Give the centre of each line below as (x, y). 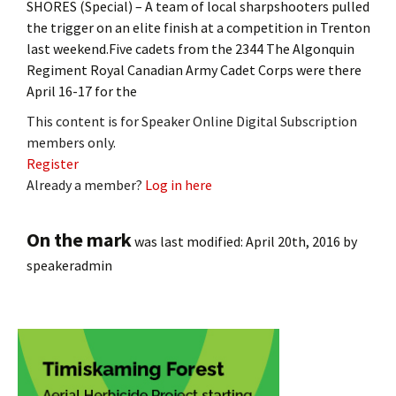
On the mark (79, 239)
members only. (71, 142)
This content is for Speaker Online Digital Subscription (192, 121)
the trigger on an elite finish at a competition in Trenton (198, 27)
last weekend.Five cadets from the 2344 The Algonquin (190, 48)
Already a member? (86, 184)
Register (53, 163)
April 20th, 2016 (293, 241)
